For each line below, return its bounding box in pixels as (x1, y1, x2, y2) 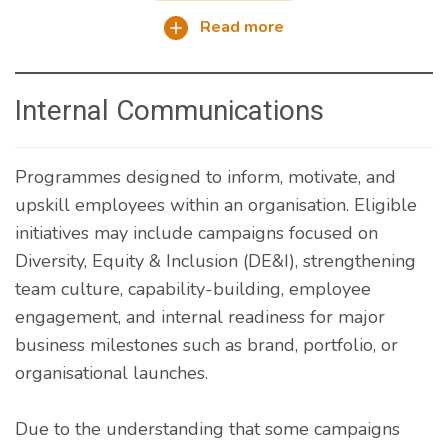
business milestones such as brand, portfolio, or (15, 332, 398, 357)
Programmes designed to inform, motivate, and (15, 164, 396, 189)
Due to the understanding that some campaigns (15, 416, 400, 441)
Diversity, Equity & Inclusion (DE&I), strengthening (15, 248, 416, 273)
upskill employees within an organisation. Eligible (15, 192, 417, 217)
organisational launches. (15, 360, 208, 385)
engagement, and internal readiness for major (15, 304, 385, 329)
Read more (195, 15, 285, 38)
